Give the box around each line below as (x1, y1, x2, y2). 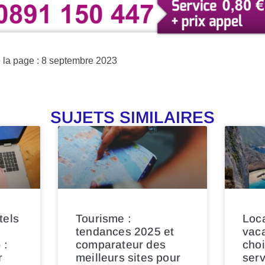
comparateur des (76, 238, 166, 251)
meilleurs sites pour (76, 251, 180, 264)
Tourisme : (76, 212, 131, 225)
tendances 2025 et (76, 225, 174, 238)
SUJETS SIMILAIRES (50, 108, 215, 127)
